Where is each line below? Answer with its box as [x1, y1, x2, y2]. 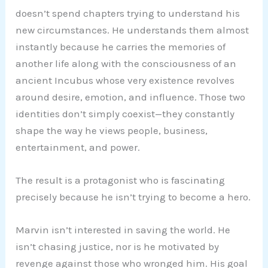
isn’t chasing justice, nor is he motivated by [16, 240, 220, 253]
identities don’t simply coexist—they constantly [16, 107, 235, 120]
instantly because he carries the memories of [16, 40, 226, 53]
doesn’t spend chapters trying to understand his [16, 7, 240, 19]
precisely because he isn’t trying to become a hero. [16, 191, 251, 203]
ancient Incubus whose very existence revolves [16, 74, 235, 86]
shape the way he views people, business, [16, 124, 208, 136]
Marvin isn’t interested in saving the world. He [16, 224, 231, 236]
